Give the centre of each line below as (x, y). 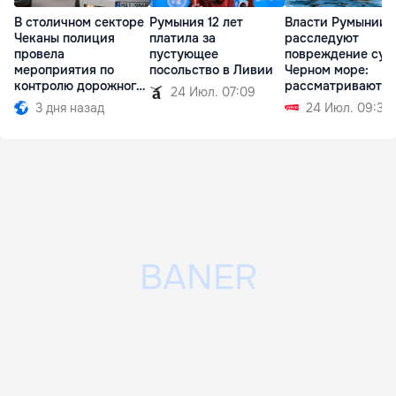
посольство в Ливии (211, 70)
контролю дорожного (79, 86)
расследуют (322, 38)
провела (39, 54)
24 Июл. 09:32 (348, 108)
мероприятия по (64, 70)
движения (45, 102)
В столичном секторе (79, 23)
